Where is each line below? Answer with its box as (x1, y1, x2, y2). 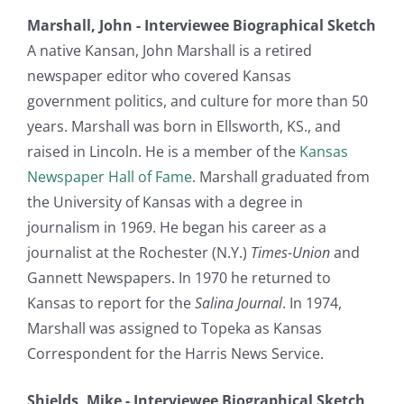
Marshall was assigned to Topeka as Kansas (27, 317, 322, 338)
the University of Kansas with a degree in (27, 191, 303, 212)
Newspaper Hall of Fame (27, 166, 192, 187)
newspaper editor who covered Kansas (27, 65, 291, 86)
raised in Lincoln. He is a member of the (27, 141, 299, 161)
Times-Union (251, 242, 330, 262)
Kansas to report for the (27, 292, 195, 313)
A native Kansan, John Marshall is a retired (27, 40, 312, 60)
